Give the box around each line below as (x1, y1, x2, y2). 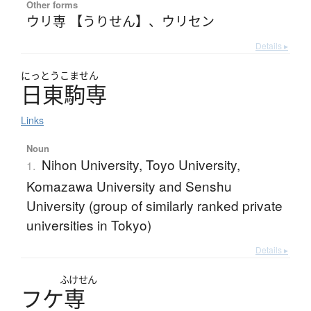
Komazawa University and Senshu (26, 176, 232, 196)
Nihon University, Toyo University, (41, 155, 240, 174)
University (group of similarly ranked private (26, 196, 283, 215)
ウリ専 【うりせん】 (26, 11, 149, 31)
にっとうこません (21, 69, 99, 83)
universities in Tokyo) (26, 215, 151, 235)
